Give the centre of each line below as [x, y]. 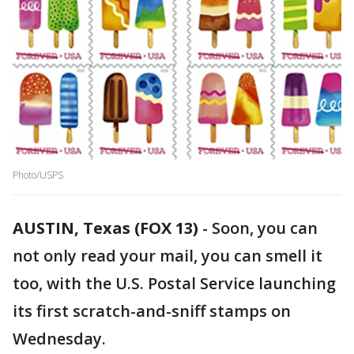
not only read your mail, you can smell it [168, 256]
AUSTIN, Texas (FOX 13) [105, 228]
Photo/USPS [38, 175]
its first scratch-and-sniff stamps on [152, 311]
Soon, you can [265, 228]
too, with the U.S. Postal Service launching [174, 284]
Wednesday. [59, 339]
